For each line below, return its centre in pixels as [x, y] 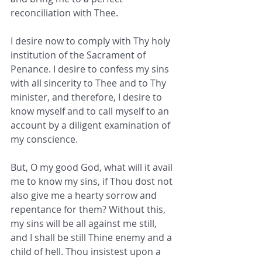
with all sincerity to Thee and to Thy [89, 83]
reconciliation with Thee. [64, 13]
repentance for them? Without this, [89, 210]
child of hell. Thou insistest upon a [87, 252]
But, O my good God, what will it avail [93, 168]
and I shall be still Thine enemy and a [92, 238]
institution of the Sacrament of [79, 55]
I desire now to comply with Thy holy [92, 41]
